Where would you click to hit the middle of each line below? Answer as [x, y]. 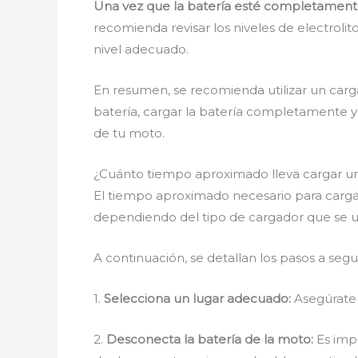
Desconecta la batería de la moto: [210, 339]
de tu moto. [129, 133]
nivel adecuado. [141, 49]
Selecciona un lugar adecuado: [197, 298]
